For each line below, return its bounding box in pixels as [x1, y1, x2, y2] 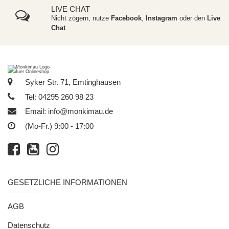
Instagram [145, 14, 179, 22]
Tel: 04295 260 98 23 [23, 93, 94, 102]
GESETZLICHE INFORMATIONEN [8, 178, 127, 187]
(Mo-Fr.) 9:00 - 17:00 [23, 121, 94, 130]
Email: [23, 106, 48, 116]
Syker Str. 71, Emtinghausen [23, 78, 121, 87]
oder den [179, 14, 205, 22]
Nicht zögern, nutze [51, 14, 111, 22]
